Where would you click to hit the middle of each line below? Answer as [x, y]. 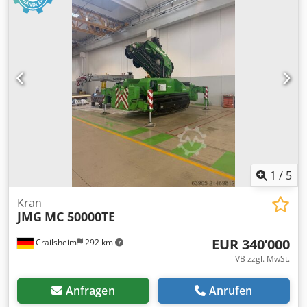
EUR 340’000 [251, 244]
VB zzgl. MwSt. [262, 258]
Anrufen [231, 290]
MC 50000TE [80, 216]
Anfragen [90, 290]
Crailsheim [55, 242]
